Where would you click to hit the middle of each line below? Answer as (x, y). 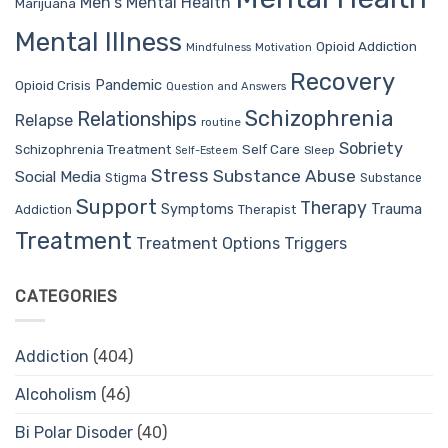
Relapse (44, 120)
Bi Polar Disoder (74, 433)
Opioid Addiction (366, 45)
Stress (180, 175)
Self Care (271, 148)
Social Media (58, 176)
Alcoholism (56, 395)
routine (221, 121)
